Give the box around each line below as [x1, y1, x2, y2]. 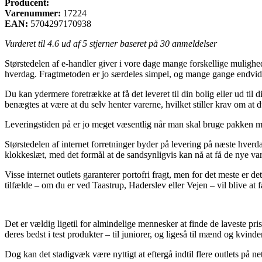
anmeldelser [170, 38, 217, 49]
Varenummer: [5, 8, 61, 18]
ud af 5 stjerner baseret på [59, 38, 160, 49]
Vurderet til [5, 38, 47, 49]
